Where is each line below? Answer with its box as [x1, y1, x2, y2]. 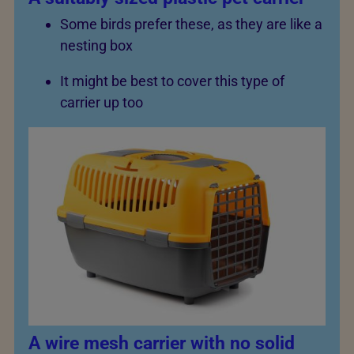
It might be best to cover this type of [60, 73, 284, 90]
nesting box [60, 37, 133, 55]
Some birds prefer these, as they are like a [60, 16, 322, 33]
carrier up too [60, 94, 143, 111]
